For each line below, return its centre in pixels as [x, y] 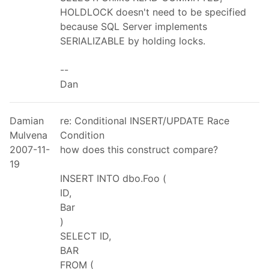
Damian [27, 120]
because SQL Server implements [134, 26]
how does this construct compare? [139, 149]
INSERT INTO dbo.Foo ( [113, 178]
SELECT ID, [86, 236]
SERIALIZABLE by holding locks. [133, 41]
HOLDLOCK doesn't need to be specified [153, 12]
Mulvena [29, 135]
